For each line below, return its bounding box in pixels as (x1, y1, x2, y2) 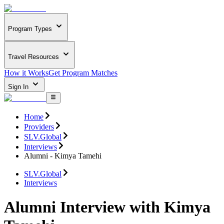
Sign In (8, 83, 30, 91)
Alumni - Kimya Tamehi (24, 151, 101, 160)
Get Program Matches (48, 68, 117, 77)
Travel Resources (8, 52, 59, 60)
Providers (24, 122, 54, 131)
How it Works (4, 68, 48, 77)
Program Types (8, 25, 52, 33)
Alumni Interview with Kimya (4, 198, 210, 216)
